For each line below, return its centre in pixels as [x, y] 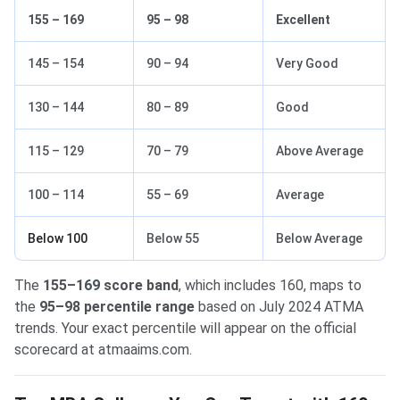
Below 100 [58, 239]
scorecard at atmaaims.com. [103, 350]
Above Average [320, 151]
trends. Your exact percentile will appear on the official [185, 329]
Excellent [303, 20]
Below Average [319, 239]
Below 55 [173, 239]
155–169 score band [111, 286]
